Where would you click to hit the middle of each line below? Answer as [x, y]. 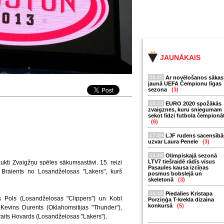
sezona [158, 89]
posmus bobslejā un [175, 173]
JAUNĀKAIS [180, 57]
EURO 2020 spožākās [193, 103]
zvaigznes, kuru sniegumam [185, 109]
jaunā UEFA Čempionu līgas [185, 83]
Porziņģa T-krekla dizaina [181, 199]
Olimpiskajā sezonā [191, 155]
